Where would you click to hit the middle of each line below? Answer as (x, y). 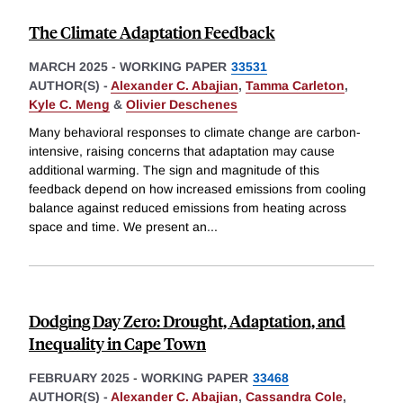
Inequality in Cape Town (117, 344)
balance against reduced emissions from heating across (188, 208)
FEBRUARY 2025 (79, 378)
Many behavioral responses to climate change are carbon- (195, 133)
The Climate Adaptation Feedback (152, 31)
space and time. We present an (118, 227)
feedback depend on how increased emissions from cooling (197, 189)
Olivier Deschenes (182, 104)
